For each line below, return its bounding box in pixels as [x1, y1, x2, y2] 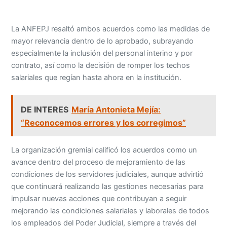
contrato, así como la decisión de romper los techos [11, 36, 191, 46]
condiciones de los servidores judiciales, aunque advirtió [11, 145, 204, 155]
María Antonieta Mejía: [71, 80, 161, 90]
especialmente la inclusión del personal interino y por [11, 24, 193, 33]
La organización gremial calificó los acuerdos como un [11, 121, 198, 130]
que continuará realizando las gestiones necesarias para [11, 158, 204, 167]
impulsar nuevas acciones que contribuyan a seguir [11, 170, 187, 179]
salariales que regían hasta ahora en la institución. [11, 48, 182, 58]
